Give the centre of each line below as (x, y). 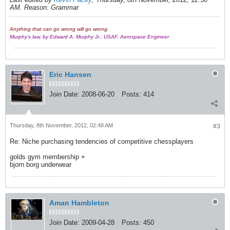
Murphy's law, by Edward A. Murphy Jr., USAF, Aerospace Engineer (89, 37)
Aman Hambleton (79, 203)
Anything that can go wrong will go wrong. (59, 29)
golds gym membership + (47, 157)
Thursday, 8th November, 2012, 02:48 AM (61, 125)
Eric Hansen (70, 74)
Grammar (64, 7)
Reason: (36, 7)
